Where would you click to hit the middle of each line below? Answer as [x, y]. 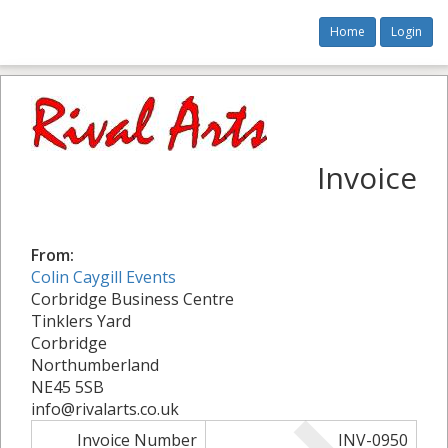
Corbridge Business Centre [132, 299]
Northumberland [95, 365]
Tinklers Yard [81, 321]
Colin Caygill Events [103, 277]
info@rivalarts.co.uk [105, 409]
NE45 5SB [67, 387]
